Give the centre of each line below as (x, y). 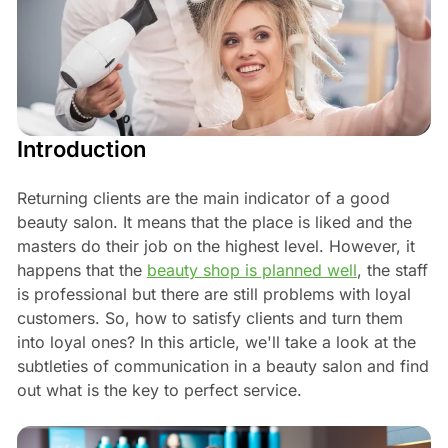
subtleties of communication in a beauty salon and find (222, 365)
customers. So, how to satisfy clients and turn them (209, 317)
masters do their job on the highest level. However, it (215, 245)
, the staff (392, 269)
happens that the (81, 269)
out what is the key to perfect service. (159, 389)
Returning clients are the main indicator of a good (203, 197)
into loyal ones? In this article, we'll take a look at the (216, 341)
